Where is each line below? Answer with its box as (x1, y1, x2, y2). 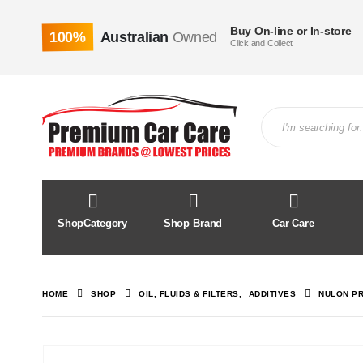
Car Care (272, 217, 314, 229)
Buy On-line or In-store (229, 23, 352, 37)
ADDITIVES (248, 289, 296, 298)
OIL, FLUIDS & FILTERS (139, 289, 239, 298)
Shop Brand (163, 217, 223, 229)
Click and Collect (229, 37, 293, 48)
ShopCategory (57, 217, 128, 229)
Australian (100, 29, 169, 45)
